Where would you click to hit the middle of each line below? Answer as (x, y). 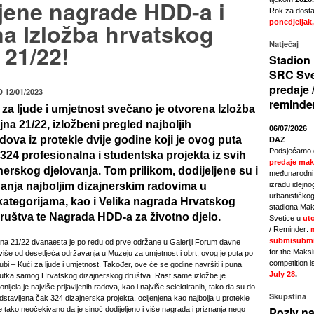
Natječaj (284, 44)
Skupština (288, 296)
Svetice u (286, 218)
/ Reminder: (290, 229)
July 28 (282, 274)
